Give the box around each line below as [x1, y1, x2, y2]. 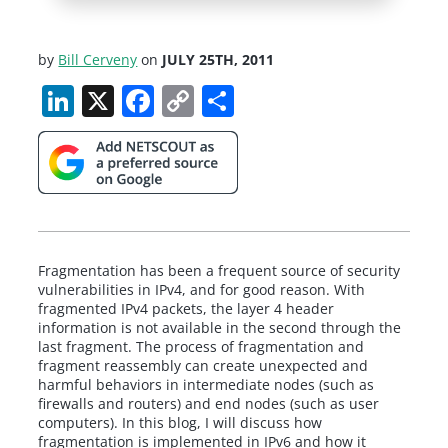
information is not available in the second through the [38, 318, 402, 338]
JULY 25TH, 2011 [162, 49, 275, 69]
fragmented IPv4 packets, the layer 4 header [38, 299, 335, 319]
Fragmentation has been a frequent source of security [38, 261, 401, 281]
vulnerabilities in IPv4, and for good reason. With [38, 280, 366, 300]
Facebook [154, 75, 298, 119]
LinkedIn [74, 75, 204, 119]
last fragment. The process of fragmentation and [38, 337, 365, 357]
